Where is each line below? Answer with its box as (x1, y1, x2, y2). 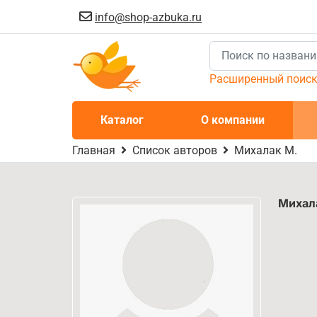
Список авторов (132, 144, 217, 157)
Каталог (100, 113, 144, 127)
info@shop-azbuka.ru (95, 11, 202, 24)
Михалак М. (234, 144, 297, 157)
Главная (72, 144, 115, 157)
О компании (200, 113, 265, 127)
